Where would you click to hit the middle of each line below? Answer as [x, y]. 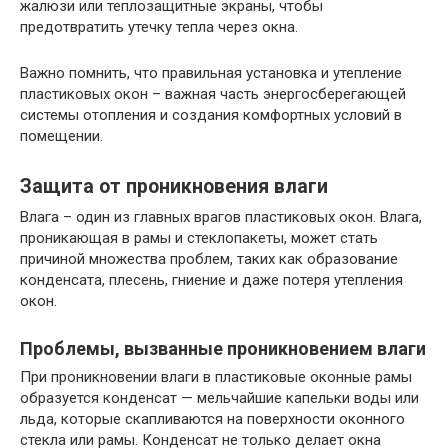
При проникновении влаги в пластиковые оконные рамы [216, 376]
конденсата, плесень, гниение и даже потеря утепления [211, 279]
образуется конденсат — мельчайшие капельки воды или [219, 397]
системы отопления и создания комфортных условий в [211, 114]
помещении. [61, 135]
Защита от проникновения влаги [174, 186]
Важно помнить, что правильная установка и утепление [211, 72]
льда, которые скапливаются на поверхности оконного [212, 418]
